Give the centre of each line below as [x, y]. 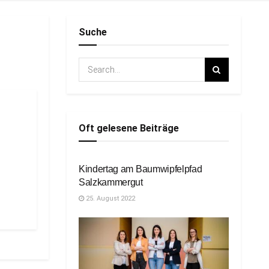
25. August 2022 [110, 198]
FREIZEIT [103, 143]
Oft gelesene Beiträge [129, 128]
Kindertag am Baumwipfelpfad [141, 169]
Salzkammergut [111, 182]
